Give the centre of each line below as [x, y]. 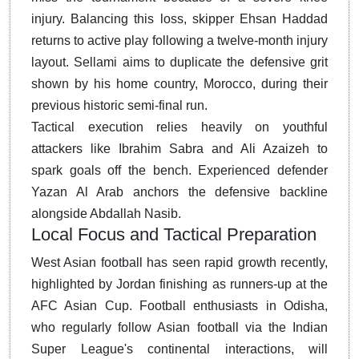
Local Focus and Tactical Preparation [174, 235]
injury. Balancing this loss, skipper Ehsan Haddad [179, 19]
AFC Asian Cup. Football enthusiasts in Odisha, [179, 306]
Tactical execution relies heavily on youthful [179, 127]
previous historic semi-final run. [119, 106]
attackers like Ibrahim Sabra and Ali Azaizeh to [179, 149]
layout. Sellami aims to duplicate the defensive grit [179, 63]
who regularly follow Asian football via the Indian [179, 328]
